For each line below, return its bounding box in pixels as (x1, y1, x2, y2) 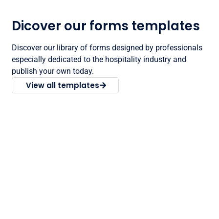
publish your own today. (12, 66, 94, 76)
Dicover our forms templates (12, 17, 200, 35)
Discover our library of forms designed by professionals (12, 43, 202, 53)
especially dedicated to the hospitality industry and (12, 55, 186, 65)
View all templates (26, 80, 99, 91)
